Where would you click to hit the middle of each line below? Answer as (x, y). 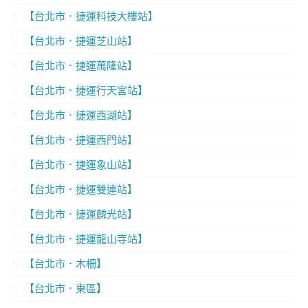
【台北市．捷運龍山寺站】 (86, 239)
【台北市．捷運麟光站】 (81, 214)
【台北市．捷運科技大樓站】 (91, 16)
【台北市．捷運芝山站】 (81, 41)
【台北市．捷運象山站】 (81, 165)
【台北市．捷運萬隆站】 (81, 66)
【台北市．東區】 (65, 288)
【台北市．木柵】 (65, 264)
